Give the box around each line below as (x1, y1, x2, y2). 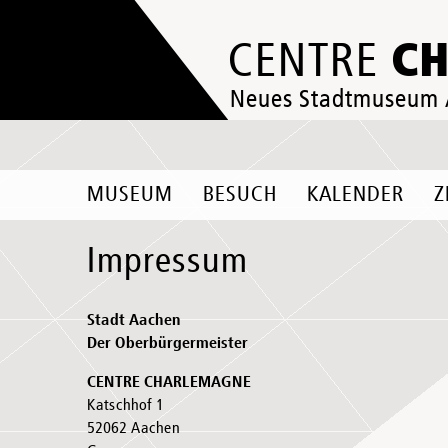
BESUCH (203, 184, 277, 206)
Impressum (87, 244, 248, 280)
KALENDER (307, 184, 404, 206)
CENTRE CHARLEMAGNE (87, 375, 251, 391)
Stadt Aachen (87, 313, 181, 329)
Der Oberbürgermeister (87, 336, 248, 352)
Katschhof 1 (87, 398, 164, 414)
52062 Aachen (87, 421, 180, 437)
